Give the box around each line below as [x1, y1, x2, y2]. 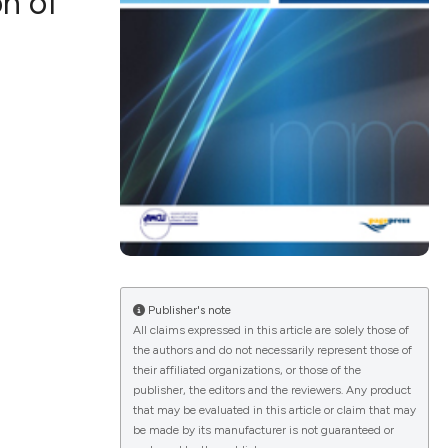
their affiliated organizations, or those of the [132, 363, 361, 378]
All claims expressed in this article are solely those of [132, 323, 409, 338]
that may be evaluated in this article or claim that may [132, 403, 416, 418]
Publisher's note [144, 303, 231, 318]
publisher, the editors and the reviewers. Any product [132, 383, 411, 398]
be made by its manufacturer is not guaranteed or [132, 423, 394, 438]
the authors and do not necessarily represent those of [132, 343, 412, 358]
